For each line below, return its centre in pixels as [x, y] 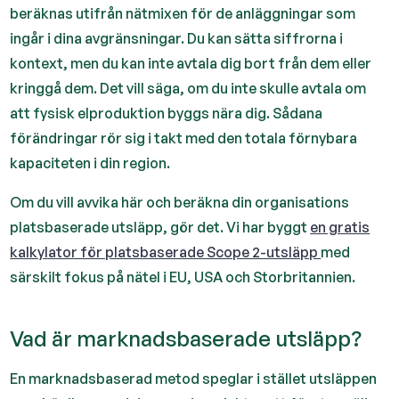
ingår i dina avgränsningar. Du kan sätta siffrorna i [177, 38]
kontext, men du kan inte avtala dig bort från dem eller [191, 63]
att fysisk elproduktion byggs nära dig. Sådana [167, 113]
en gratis [340, 227]
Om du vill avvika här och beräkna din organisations [180, 202]
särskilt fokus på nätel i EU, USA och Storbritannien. [183, 277]
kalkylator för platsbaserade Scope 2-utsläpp [166, 252]
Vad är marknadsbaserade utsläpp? [186, 338]
